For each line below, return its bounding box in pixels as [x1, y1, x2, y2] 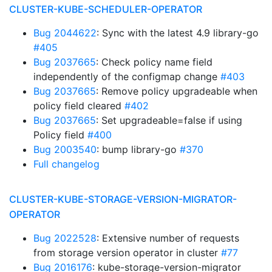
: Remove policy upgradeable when [96, 85, 257, 97]
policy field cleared [33, 100, 124, 112]
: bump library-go [97, 143, 180, 155]
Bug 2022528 [33, 232, 97, 244]
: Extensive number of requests [97, 232, 239, 244]
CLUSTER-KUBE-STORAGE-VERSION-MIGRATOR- [9, 193, 237, 205]
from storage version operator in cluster [33, 246, 221, 259]
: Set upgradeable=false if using [96, 114, 242, 126]
